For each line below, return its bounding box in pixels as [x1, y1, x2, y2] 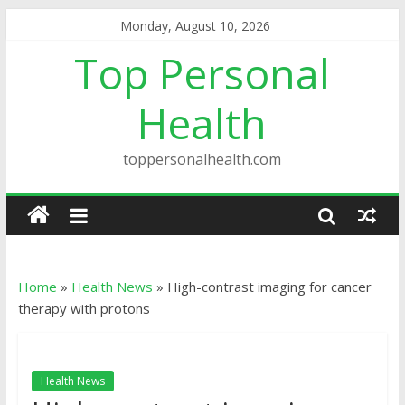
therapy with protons [17, 299, 150, 317]
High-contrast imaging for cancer [166, 278, 372, 296]
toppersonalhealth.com [123, 149, 282, 169]
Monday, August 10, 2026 [120, 17, 271, 34]
